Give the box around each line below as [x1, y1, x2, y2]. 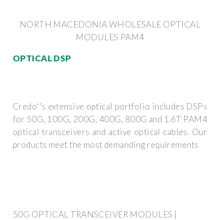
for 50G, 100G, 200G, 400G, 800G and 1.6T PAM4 [13, 114, 207, 125]
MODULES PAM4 [76, 31, 144, 42]
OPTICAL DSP [13, 53, 71, 63]
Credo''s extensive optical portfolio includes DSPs [13, 101, 207, 112]
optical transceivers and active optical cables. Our [13, 127, 207, 137]
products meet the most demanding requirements [13, 139, 199, 150]
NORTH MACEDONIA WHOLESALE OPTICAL [19, 19, 201, 29]
